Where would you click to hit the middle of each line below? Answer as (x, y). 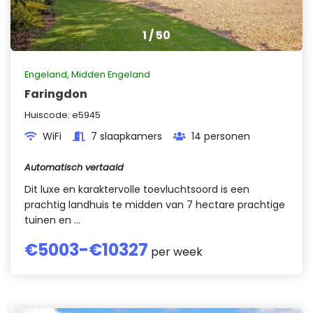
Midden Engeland (111, 74)
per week (175, 252)
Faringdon (56, 94)
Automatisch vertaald (74, 167)
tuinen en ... (52, 220)
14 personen (221, 136)
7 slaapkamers (126, 136)
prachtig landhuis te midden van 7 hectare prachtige (155, 205)
